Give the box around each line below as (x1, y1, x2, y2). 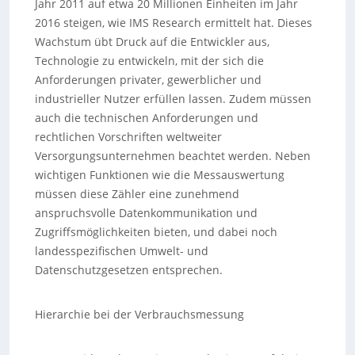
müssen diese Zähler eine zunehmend (34, 186, 239, 201)
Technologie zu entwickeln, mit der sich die (34, 53, 264, 68)
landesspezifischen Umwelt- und (34, 243, 208, 258)
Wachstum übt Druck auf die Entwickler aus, (34, 34, 269, 49)
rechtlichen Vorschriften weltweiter (34, 129, 222, 144)
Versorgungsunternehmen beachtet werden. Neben (34, 148, 311, 163)
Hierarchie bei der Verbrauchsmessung (34, 307, 244, 322)
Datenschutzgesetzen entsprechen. (34, 262, 223, 277)
